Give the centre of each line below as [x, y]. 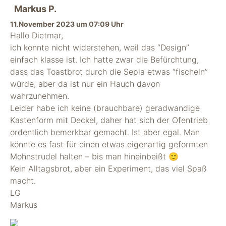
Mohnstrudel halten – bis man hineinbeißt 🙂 [94, 156]
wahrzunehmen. [40, 96]
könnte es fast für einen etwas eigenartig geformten [109, 144]
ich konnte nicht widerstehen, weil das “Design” [100, 47]
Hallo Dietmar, [37, 35]
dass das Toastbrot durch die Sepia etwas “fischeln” [109, 72]
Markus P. [35, 9]
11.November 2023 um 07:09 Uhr [67, 24]
